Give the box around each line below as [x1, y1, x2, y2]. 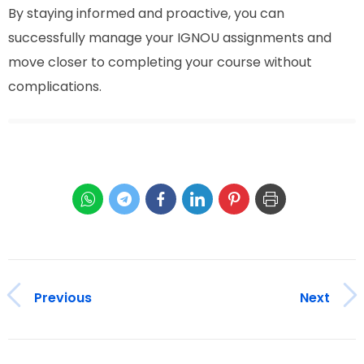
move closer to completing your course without [8, 52, 312, 71]
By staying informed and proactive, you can [8, 3, 284, 23]
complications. [8, 76, 102, 96]
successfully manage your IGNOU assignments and [8, 28, 331, 47]
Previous [34, 288, 92, 307]
